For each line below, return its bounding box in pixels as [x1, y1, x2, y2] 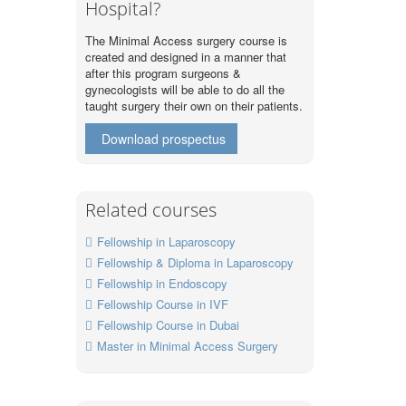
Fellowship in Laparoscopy [96, 233, 236, 251]
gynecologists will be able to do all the [84, 81, 285, 99]
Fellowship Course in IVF [96, 295, 228, 314]
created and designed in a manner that [84, 48, 286, 66]
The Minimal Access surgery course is [84, 32, 287, 50]
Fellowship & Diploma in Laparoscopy [96, 254, 294, 272]
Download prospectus [101, 130, 226, 149]
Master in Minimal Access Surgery [96, 337, 278, 355]
